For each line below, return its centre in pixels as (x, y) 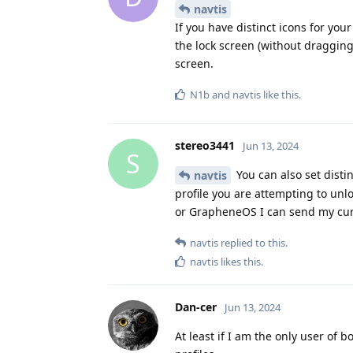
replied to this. (253, 243)
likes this (240, 262)
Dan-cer (196, 307)
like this (280, 94)
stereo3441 (205, 145)
